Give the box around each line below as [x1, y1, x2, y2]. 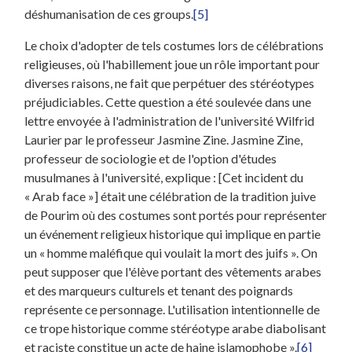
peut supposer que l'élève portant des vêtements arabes [24, 263, 322, 279]
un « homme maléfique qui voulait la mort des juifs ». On [24, 244, 318, 260]
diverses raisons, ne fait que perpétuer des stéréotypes [24, 75, 315, 90]
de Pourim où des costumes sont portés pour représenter [24, 207, 328, 222]
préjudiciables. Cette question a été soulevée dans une [24, 93, 312, 109]
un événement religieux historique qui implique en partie [24, 225, 321, 241]
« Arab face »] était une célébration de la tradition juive [24, 188, 317, 203]
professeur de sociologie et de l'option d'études [24, 150, 277, 166]
